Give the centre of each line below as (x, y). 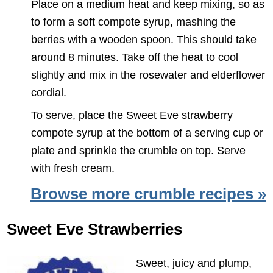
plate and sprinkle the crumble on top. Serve (139, 151)
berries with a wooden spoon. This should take (144, 40)
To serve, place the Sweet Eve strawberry (132, 115)
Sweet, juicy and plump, (193, 263)
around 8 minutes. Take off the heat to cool (135, 57)
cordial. (49, 93)
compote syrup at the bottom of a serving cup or (147, 133)
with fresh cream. (73, 168)
